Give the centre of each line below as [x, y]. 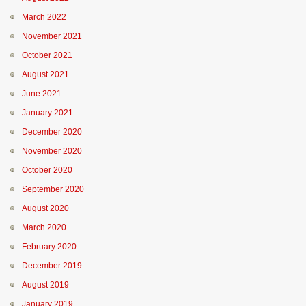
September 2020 [53, 189]
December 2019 [52, 266]
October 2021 [47, 55]
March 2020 [44, 227]
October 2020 [47, 170]
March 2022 [44, 17]
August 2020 [45, 208]
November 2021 [52, 36]
